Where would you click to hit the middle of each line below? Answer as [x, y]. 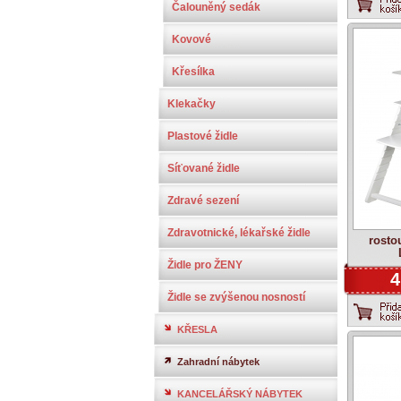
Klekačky [192, 104]
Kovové [192, 39]
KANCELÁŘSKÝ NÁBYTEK [240, 394]
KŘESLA [197, 329]
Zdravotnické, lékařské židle [239, 233]
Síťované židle [204, 168]
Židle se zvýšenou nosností [236, 297]
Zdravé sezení [203, 200]
